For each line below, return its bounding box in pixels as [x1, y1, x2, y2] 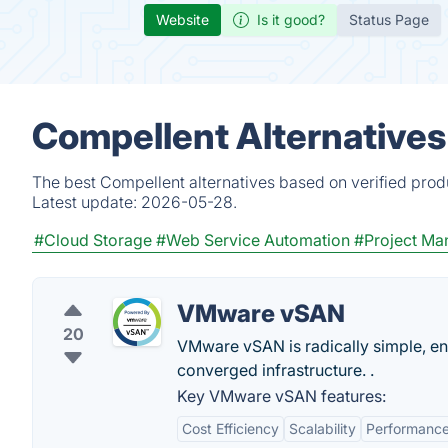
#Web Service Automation [156, 230, 350, 250]
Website [156, 11, 209, 28]
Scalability [289, 420, 356, 437]
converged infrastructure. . [177, 360, 374, 380]
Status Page [349, 11, 429, 28]
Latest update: [32, 192, 141, 212]
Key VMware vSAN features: [177, 386, 386, 406]
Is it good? [257, 11, 325, 28]
